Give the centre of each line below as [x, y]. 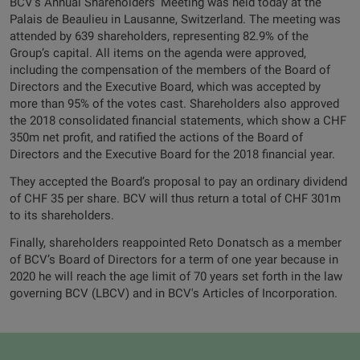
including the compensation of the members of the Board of [170, 70]
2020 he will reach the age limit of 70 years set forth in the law [176, 276]
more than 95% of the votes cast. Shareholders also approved [174, 104]
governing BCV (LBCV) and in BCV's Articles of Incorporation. [174, 293]
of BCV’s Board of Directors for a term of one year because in [174, 260]
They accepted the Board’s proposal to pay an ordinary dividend [178, 182]
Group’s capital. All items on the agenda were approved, [158, 53]
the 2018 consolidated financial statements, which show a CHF [178, 121]
